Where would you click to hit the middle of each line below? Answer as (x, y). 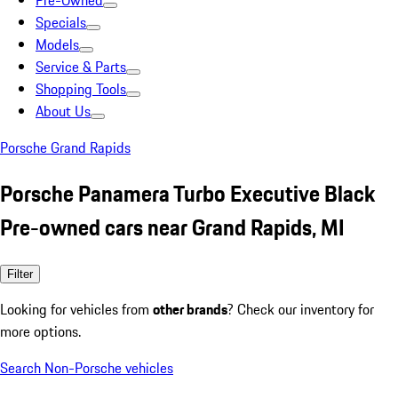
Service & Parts (81, 67)
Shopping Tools (81, 89)
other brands (190, 309)
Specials (61, 22)
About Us (63, 111)
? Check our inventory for (301, 309)
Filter (20, 274)
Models (57, 44)
